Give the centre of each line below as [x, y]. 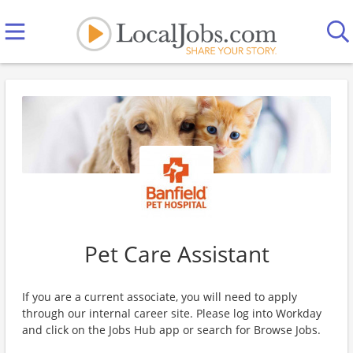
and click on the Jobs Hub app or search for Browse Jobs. [171, 330]
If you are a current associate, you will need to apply [160, 297]
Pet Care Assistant [176, 254]
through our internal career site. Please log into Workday [172, 313]
